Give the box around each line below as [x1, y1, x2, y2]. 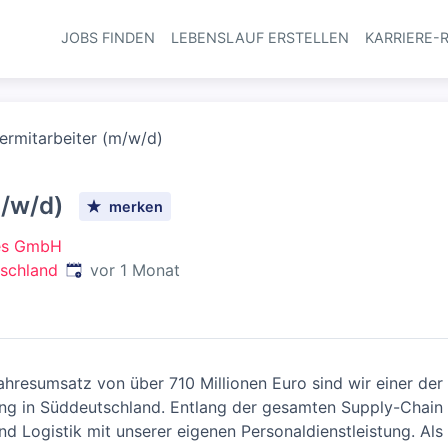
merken [109, 197, 164, 215]
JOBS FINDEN [60, 29, 155, 46]
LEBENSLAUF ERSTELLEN [170, 29, 349, 46]
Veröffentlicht [65, 259, 168, 279]
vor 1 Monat [90, 260, 180, 280]
